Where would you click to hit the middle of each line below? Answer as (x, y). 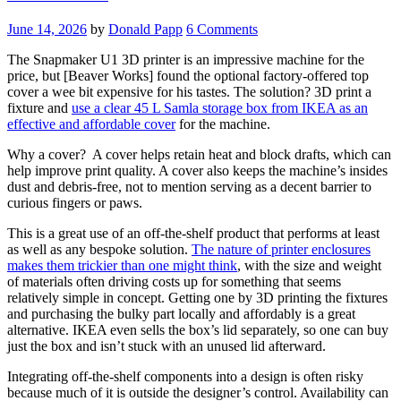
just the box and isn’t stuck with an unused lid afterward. (166, 346)
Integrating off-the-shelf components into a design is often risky (185, 377)
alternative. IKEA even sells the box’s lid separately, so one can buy (198, 330)
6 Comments (222, 30)
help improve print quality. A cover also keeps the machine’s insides (197, 171)
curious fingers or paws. (75, 203)
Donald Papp (145, 30)
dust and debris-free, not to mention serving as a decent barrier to (189, 187)
